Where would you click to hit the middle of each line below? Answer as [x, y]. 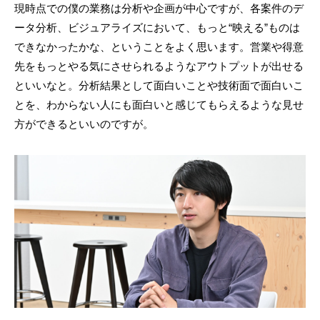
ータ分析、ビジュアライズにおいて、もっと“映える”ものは [157, 27]
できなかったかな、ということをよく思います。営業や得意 [159, 46]
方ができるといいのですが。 [84, 124]
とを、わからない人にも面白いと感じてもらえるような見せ [159, 104]
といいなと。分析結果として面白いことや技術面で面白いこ [159, 85]
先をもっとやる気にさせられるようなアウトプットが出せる [159, 66]
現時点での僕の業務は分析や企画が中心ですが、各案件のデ [159, 8]
